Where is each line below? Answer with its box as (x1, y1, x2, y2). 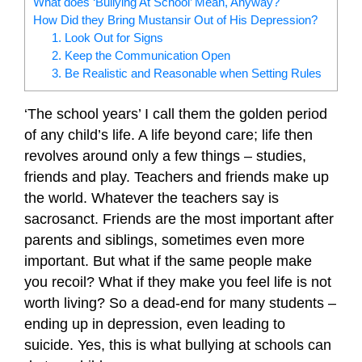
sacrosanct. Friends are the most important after (24, 210, 334, 227)
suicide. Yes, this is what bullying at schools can (24, 336, 331, 353)
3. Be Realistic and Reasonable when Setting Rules (51, 65, 322, 80)
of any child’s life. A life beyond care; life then (24, 126, 313, 143)
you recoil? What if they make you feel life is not (24, 273, 331, 290)
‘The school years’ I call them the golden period (24, 105, 327, 122)
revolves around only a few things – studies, (24, 147, 306, 164)
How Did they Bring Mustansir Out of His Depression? (33, 12, 318, 27)
